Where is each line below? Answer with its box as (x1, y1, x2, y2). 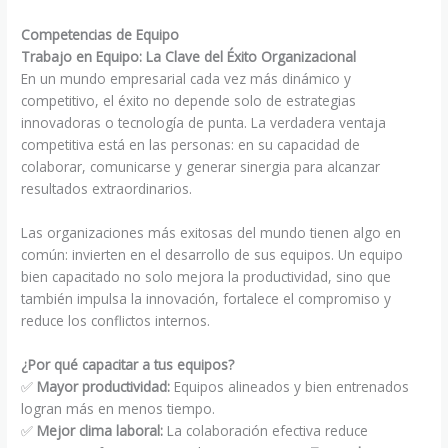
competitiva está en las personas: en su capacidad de (21, 135, 361, 155)
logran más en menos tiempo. (21, 399, 216, 419)
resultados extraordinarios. (21, 179, 193, 199)
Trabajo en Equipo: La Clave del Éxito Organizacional (21, 47, 357, 67)
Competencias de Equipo (21, 25, 180, 45)
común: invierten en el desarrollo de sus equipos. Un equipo (21, 245, 404, 265)
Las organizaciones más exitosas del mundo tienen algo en (21, 223, 402, 243)
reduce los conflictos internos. (21, 311, 211, 331)
